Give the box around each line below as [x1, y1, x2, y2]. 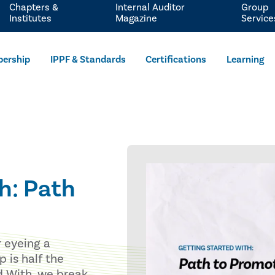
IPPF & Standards [50, 53, 126, 66]
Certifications [145, 53, 207, 66]
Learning [227, 53, 265, 66]
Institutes [9, 12, 52, 25]
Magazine [115, 12, 158, 25]
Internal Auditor [115, 1, 185, 14]
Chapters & [9, 1, 58, 14]
